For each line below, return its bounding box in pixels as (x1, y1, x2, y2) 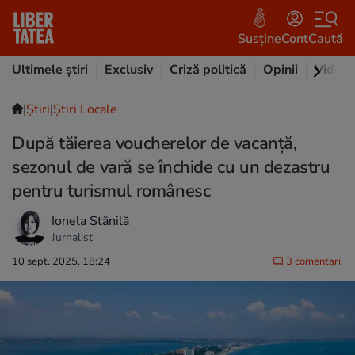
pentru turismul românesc (12, 179, 211, 203)
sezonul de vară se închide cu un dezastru (12, 155, 330, 179)
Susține (238, 29, 281, 48)
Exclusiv (105, 61, 153, 78)
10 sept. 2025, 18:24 (12, 254, 110, 269)
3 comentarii (284, 254, 343, 269)
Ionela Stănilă (52, 212, 129, 230)
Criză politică (170, 61, 246, 78)
